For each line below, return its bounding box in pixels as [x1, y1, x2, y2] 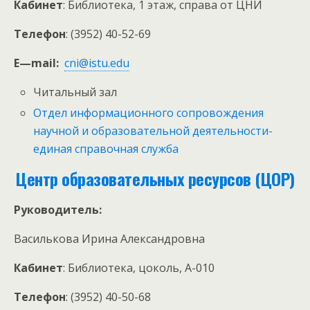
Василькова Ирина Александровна [14, 231, 205, 247]
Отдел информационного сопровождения [33, 105, 264, 121]
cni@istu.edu [64, 55, 129, 71]
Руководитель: [14, 202, 102, 218]
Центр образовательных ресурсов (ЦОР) [15, 166, 295, 192]
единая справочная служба [33, 141, 179, 157]
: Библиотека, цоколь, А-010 [63, 260, 215, 276]
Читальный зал [33, 84, 118, 100]
